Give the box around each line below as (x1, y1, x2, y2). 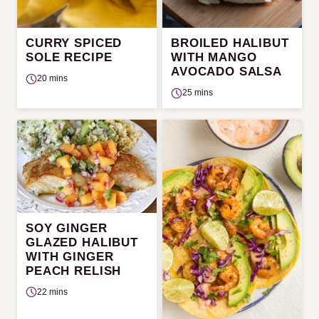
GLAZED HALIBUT (26, 235, 138, 249)
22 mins (37, 286, 68, 297)
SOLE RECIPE (26, 51, 113, 65)
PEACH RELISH (26, 263, 122, 278)
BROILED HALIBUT (171, 36, 289, 51)
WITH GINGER (26, 249, 114, 263)
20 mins (37, 73, 68, 84)
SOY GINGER (26, 221, 108, 235)
